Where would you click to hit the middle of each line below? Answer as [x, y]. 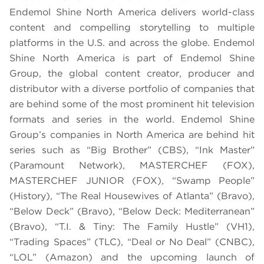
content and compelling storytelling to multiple [132, 28]
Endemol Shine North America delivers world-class [132, 12]
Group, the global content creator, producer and [132, 74]
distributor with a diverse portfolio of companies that [132, 89]
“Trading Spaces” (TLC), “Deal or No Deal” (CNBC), [132, 242]
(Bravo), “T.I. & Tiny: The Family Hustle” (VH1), [132, 227]
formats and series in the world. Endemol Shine [132, 120]
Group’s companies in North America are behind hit [132, 135]
